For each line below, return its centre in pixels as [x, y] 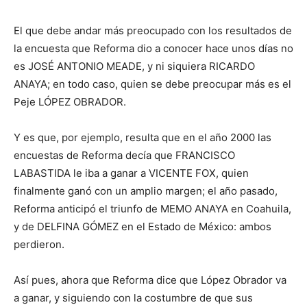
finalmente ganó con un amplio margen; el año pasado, [146, 191]
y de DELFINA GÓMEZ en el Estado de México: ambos [143, 226]
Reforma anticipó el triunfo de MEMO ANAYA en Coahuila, [152, 208]
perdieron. [39, 244]
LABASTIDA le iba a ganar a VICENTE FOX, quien [131, 173]
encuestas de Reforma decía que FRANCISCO [124, 155]
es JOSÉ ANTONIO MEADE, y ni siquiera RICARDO [134, 66]
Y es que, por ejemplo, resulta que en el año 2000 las [143, 137]
